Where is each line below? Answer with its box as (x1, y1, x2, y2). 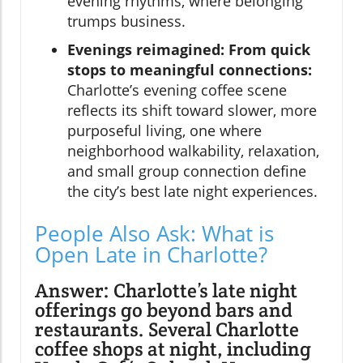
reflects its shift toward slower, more (67, 100, 317, 120)
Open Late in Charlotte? (35, 239, 267, 269)
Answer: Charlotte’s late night (35, 277, 297, 303)
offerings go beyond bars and (35, 297, 293, 322)
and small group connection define (67, 160, 306, 181)
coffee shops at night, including (35, 335, 311, 361)
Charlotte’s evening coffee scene (67, 79, 287, 100)
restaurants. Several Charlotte (35, 316, 299, 342)
